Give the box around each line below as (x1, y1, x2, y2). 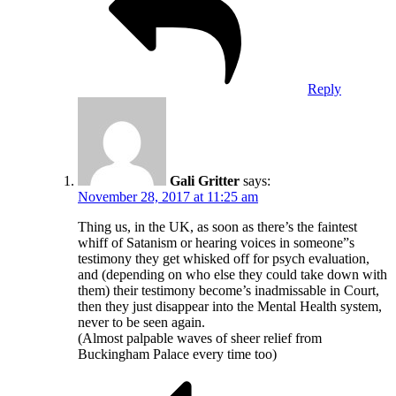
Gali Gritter (170, 172, 240, 188)
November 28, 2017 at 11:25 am (78, 188, 258, 204)
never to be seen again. (78, 314, 205, 330)
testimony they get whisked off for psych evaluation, (78, 250, 369, 266)
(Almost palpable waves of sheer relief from (78, 330, 322, 346)
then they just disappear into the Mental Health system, (78, 298, 382, 314)
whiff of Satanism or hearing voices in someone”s (78, 234, 354, 250)
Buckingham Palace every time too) (78, 346, 277, 362)
